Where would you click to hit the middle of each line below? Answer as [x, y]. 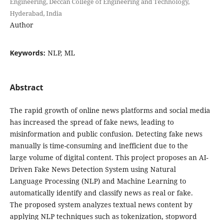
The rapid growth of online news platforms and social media [110, 110]
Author [21, 25]
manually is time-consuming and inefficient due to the [99, 145]
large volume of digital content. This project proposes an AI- [109, 157]
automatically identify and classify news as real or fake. [101, 192]
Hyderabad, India [36, 13]
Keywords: [28, 53]
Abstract [26, 87]
